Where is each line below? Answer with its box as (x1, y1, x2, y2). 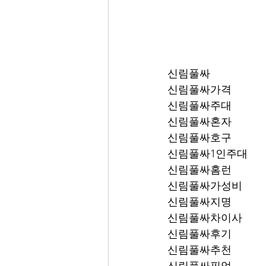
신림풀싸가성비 (167, 179, 242, 192)
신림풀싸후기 (167, 227, 232, 240)
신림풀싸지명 (167, 195, 232, 208)
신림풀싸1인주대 (167, 147, 248, 160)
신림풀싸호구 (167, 131, 232, 144)
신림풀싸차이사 (167, 211, 242, 224)
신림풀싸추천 (167, 243, 232, 256)
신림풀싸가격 (167, 83, 232, 96)
